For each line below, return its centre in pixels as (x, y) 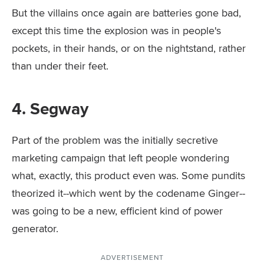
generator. (35, 228)
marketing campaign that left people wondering (121, 157)
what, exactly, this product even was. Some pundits (128, 175)
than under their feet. (60, 65)
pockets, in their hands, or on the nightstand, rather (129, 48)
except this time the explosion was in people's (116, 30)
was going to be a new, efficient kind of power (117, 210)
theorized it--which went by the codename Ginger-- (128, 193)
